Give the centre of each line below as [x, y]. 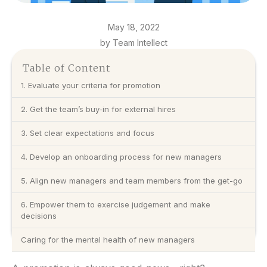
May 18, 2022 [133, 27]
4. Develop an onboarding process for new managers [121, 156]
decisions [39, 215]
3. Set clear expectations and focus [88, 133]
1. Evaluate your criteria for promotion [93, 85]
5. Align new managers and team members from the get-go [132, 180]
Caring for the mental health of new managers [108, 239]
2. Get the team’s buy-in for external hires [98, 109]
